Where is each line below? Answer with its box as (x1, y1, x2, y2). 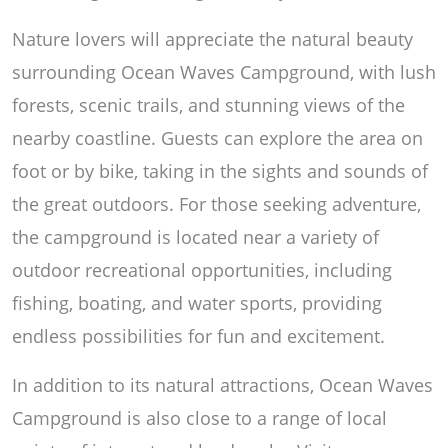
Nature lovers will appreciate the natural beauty (12, 26, 413, 51)
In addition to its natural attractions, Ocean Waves (12, 372, 433, 397)
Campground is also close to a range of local (12, 405, 387, 430)
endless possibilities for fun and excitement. (12, 323, 385, 348)
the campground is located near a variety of (12, 224, 379, 249)
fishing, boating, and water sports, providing (12, 290, 382, 315)
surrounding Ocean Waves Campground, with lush (12, 59, 436, 84)
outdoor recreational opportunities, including (12, 257, 392, 282)
